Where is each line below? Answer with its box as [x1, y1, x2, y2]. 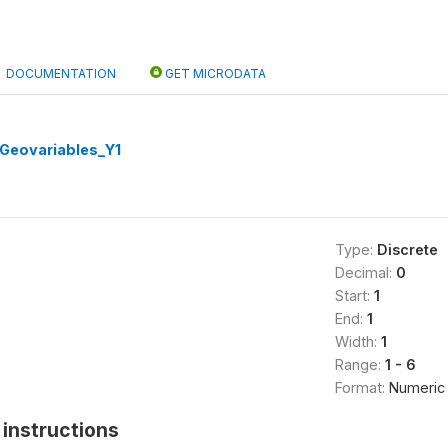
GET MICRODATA [162, 66, 266, 81]
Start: [334, 287, 374, 304]
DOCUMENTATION [6, 66, 116, 81]
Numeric [388, 379, 445, 396]
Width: [334, 333, 381, 350]
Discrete [376, 241, 438, 258]
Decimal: [334, 264, 396, 281]
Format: [334, 379, 389, 396]
